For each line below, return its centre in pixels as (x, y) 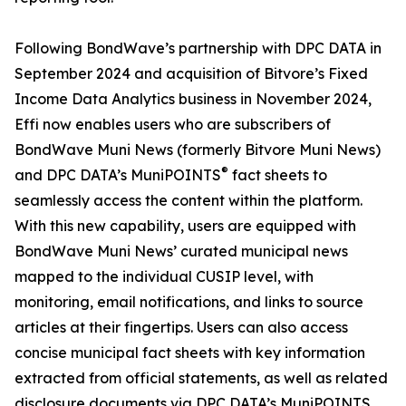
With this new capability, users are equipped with (185, 226)
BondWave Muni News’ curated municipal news (181, 251)
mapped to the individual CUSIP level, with (164, 276)
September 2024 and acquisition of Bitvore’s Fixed (191, 73)
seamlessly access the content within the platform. (188, 200)
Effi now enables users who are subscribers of (173, 124)
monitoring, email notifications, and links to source (189, 302)
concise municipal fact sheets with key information (190, 353)
